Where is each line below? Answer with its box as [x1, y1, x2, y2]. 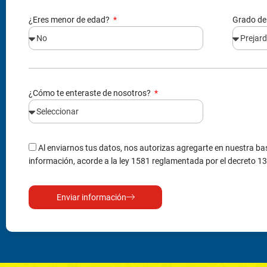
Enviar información [56, 192, 126, 202]
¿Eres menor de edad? [29, 14, 111, 24]
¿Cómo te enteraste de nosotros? [29, 88, 153, 98]
